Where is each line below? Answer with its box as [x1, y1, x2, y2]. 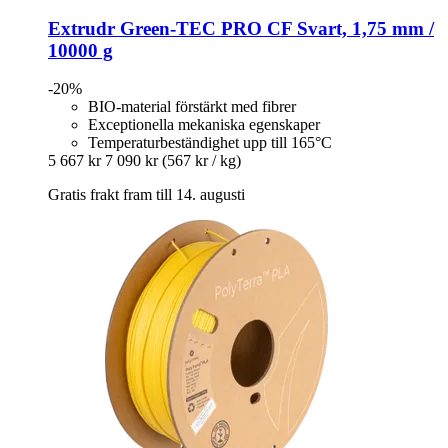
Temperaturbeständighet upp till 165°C [88, 134, 332, 152]
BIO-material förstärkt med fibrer [88, 98, 296, 116]
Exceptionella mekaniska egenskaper [88, 116, 320, 134]
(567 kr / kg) [162, 152, 241, 170]
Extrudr [48, 17, 115, 39]
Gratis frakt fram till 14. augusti [48, 186, 245, 204]
